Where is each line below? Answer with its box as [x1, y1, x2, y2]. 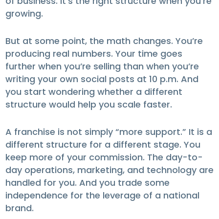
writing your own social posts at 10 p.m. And [5, 73, 198, 86]
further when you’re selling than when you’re [5, 60, 199, 73]
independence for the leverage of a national [5, 189, 199, 202]
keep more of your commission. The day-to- [5, 151, 203, 164]
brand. [5, 202, 34, 215]
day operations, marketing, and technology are [5, 164, 214, 176]
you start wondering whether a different [5, 86, 182, 98]
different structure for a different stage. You [5, 138, 200, 151]
